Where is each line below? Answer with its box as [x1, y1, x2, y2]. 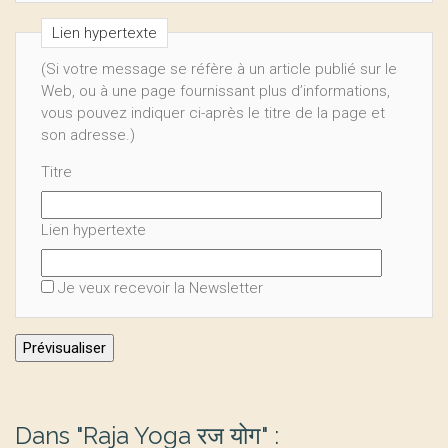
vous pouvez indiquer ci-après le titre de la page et [41, 103, 385, 122]
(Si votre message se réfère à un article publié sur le [41, 59, 397, 78]
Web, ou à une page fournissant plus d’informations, [41, 81, 390, 100]
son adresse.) [41, 125, 135, 144]
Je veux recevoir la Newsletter [58, 278, 263, 297]
